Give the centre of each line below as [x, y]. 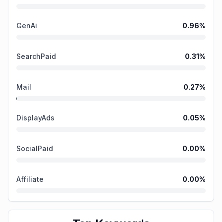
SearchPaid [36, 56]
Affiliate [30, 179]
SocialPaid [35, 148]
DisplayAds [35, 118]
